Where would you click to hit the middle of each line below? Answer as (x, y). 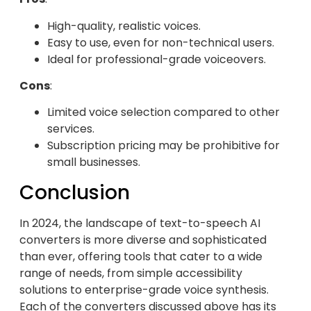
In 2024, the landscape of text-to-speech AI (140, 223)
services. (71, 129)
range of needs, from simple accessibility (131, 273)
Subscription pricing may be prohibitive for (163, 146)
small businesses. (94, 162)
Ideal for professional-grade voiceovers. (157, 59)
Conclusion (75, 192)
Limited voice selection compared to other (163, 112)
